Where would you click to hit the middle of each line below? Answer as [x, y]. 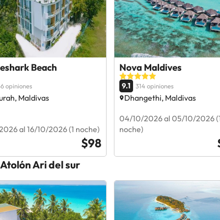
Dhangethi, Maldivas [160, 97]
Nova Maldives [150, 67]
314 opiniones [154, 86]
